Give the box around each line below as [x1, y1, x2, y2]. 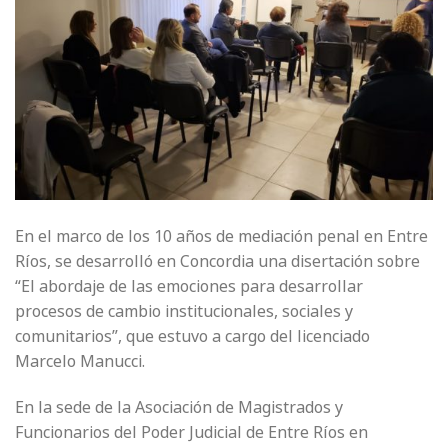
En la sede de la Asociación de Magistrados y [15, 391, 343, 422]
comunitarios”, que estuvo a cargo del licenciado [15, 321, 370, 352]
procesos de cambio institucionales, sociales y [15, 296, 353, 327]
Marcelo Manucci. [15, 346, 145, 377]
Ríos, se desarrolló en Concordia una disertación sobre [15, 246, 420, 277]
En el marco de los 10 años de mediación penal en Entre [15, 221, 428, 252]
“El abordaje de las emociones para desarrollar [15, 271, 363, 302]
